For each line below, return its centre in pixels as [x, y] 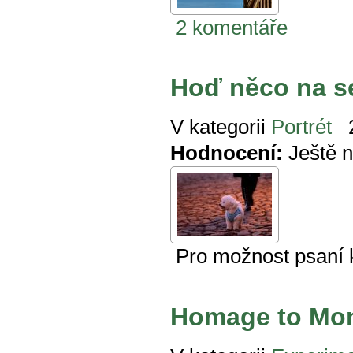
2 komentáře [232, 27]
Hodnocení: [227, 153]
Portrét [301, 127]
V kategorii [218, 127]
